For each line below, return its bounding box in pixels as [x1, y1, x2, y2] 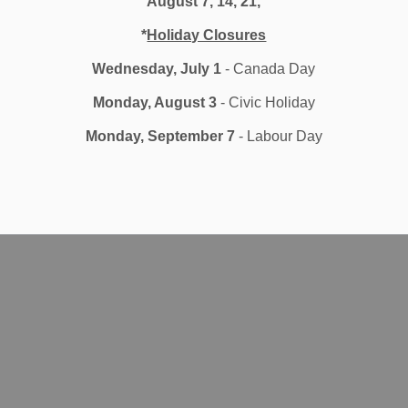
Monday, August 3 [92, 95, 217, 110]
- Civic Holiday [216, 95, 315, 110]
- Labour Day [234, 128, 322, 144]
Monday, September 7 [85, 128, 235, 144]
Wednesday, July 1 [92, 61, 222, 76]
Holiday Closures [147, 27, 267, 43]
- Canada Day [221, 61, 316, 76]
